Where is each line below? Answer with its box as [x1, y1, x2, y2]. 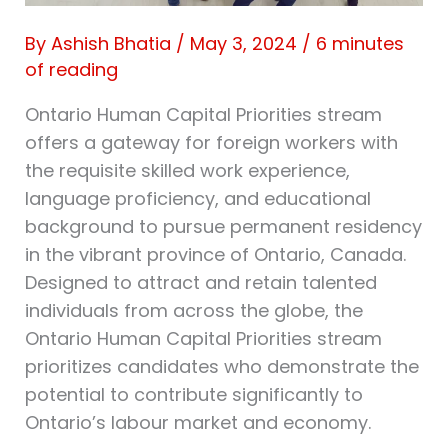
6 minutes [315, 31, 404, 57]
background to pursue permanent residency [24, 214, 422, 240]
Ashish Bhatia [50, 31, 176, 57]
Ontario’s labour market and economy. [24, 410, 376, 436]
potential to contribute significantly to [24, 382, 363, 408]
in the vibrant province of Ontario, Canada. [24, 242, 406, 268]
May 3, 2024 [189, 31, 302, 57]
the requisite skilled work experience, [24, 158, 350, 184]
